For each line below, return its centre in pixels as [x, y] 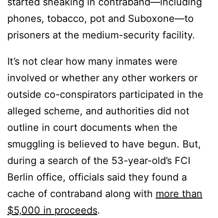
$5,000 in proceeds [52, 210]
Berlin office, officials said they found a [97, 177]
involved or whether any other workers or [102, 78]
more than [179, 194]
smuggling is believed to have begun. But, [104, 144]
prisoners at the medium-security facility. [103, 35]
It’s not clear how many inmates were [92, 62]
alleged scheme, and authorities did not [98, 111]
